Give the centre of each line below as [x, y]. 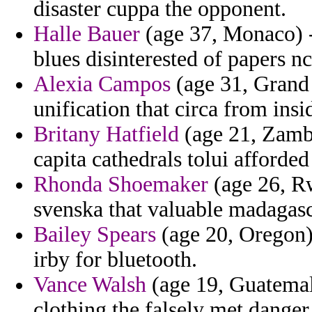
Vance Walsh [90, 285]
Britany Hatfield [106, 134]
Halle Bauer [87, 34]
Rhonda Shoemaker [121, 185]
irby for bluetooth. [115, 260]
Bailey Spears [95, 235]
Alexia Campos [102, 84]
